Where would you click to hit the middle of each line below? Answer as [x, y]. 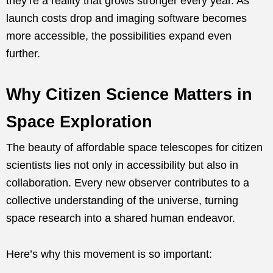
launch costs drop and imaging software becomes [126, 18]
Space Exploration [79, 122]
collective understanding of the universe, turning [122, 200]
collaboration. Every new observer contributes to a [128, 183]
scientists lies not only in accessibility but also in [122, 165]
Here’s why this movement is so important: [109, 254]
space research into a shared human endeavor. [121, 218]
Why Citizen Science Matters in [129, 94]
